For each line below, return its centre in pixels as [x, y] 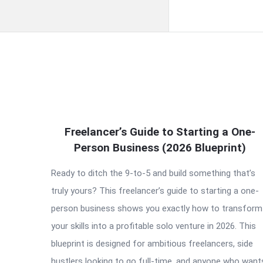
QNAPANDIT [96, 117]
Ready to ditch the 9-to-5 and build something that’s [153, 173]
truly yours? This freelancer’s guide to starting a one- [155, 191]
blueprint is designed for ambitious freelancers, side [152, 244]
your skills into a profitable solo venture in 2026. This [154, 226]
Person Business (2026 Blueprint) [160, 148]
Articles [80, 164]
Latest [75, 141]
